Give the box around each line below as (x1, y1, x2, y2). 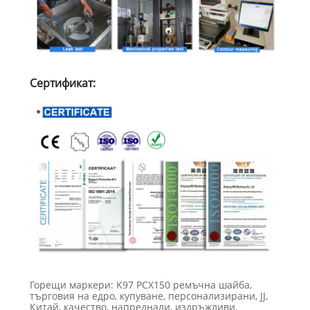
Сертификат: (29, 75, 95, 91)
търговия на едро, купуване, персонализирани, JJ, (29, 289, 268, 303)
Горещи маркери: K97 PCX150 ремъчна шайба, (29, 278, 252, 292)
